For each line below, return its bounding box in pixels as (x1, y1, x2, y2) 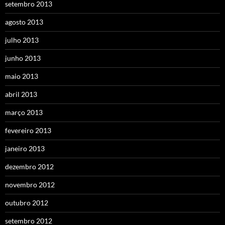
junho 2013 (5, 53, 41, 62)
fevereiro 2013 (5, 126, 51, 135)
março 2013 (5, 107, 43, 117)
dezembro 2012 (5, 162, 54, 171)
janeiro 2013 (5, 144, 45, 153)
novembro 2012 (5, 180, 55, 189)
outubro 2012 (5, 198, 48, 207)
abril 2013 (5, 89, 37, 98)
